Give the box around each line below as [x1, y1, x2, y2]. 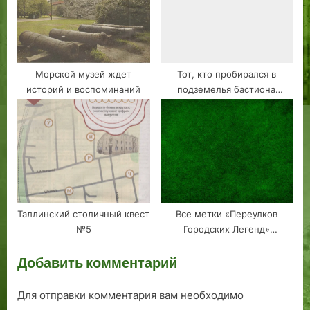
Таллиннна [202, 239, 250, 250]
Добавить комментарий [17, 255, 177, 271]
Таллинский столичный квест [17, 209, 150, 220]
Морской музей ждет [35, 69, 132, 80]
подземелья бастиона [177, 84, 276, 95]
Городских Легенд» [183, 224, 270, 235]
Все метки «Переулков [175, 209, 277, 220]
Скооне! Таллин [191, 99, 262, 110]
